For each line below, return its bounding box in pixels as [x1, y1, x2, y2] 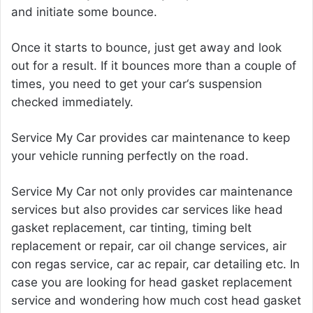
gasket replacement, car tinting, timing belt [11, 220, 252, 235]
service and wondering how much [11, 293, 204, 307]
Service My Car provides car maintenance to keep [11, 130, 290, 145]
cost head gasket [204, 293, 301, 307]
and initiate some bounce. [11, 4, 157, 19]
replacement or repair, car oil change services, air [11, 238, 286, 253]
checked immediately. [11, 94, 133, 109]
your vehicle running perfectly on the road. [11, 148, 252, 163]
